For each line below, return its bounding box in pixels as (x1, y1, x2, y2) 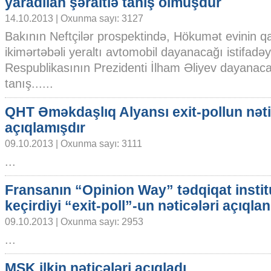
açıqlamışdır (5, 120, 85, 135)
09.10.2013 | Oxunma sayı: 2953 (5, 216, 143, 227)
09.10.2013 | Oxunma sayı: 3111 (5, 138, 142, 149)
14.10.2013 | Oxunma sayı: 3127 (5, 13, 143, 24)
